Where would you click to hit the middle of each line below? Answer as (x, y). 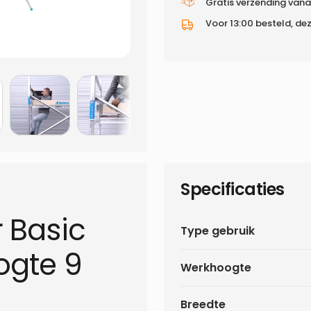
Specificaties (233, 190)
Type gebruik (218, 231)
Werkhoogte (216, 268)
